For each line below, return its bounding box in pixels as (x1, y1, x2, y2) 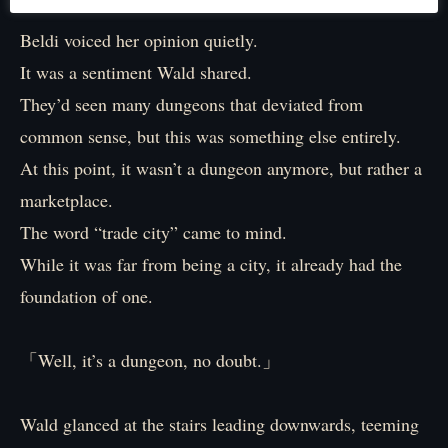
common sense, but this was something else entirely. (20, 124, 401, 148)
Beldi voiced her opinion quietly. (20, 28, 258, 52)
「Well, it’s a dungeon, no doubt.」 (20, 348, 280, 372)
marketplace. (20, 188, 113, 212)
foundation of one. (20, 284, 153, 308)
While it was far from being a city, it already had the (20, 252, 402, 276)
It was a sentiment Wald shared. (20, 60, 252, 84)
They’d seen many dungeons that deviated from (20, 92, 363, 116)
